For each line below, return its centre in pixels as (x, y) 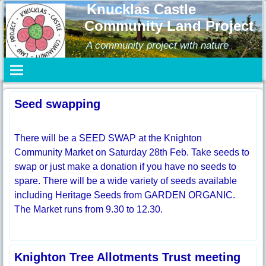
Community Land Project (169, 26)
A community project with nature (157, 45)
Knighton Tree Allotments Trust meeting (128, 257)
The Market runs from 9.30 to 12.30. (89, 209)
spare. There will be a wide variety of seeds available (126, 180)
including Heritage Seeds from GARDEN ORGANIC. (125, 195)
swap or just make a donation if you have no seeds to (126, 166)
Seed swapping (58, 104)
